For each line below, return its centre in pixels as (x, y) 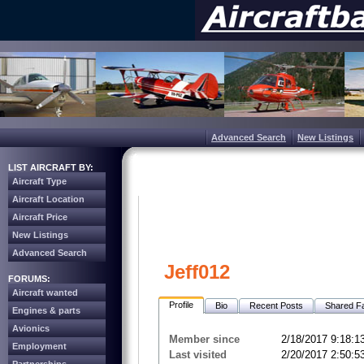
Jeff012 (197, 272)
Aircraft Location (48, 199)
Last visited (198, 355)
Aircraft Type (39, 181)
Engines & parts (46, 310)
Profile (181, 305)
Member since (204, 340)
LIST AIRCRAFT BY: (51, 167)
